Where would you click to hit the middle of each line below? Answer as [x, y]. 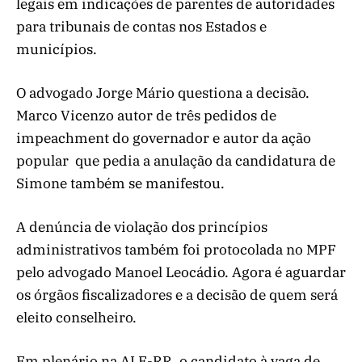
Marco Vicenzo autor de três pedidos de [146, 116]
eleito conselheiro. [76, 318]
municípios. [58, 49]
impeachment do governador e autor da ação [164, 139]
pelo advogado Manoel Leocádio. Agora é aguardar [181, 273]
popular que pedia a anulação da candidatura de [176, 161]
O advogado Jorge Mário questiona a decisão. [163, 93]
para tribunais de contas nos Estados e [141, 26]
